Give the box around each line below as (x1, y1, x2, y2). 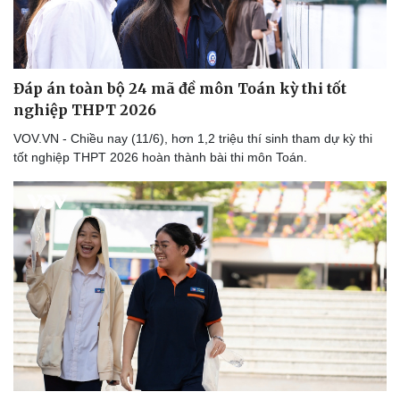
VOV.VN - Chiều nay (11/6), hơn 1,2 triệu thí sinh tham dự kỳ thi (13, 130, 372, 146)
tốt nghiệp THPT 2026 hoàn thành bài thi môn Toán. (13, 149, 307, 164)
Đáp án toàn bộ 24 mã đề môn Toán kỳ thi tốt (13, 79, 346, 97)
